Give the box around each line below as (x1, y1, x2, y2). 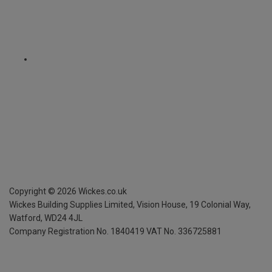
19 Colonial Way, (189, 199, 251, 209)
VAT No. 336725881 (146, 226, 222, 236)
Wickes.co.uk (76, 186, 127, 196)
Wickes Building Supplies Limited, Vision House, (9, 199, 189, 209)
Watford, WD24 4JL (9, 212, 83, 223)
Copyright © (9, 186, 55, 196)
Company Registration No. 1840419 (9, 226, 144, 236)
